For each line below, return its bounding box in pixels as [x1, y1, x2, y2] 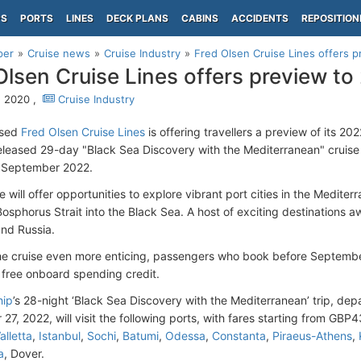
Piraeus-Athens [272, 329, 352, 342]
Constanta [212, 329, 266, 342]
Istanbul [39, 329, 81, 342]
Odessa [165, 329, 205, 342]
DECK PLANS [106, 12, 168, 24]
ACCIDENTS [231, 12, 288, 24]
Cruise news [27, 47, 90, 60]
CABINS [181, 12, 218, 24]
